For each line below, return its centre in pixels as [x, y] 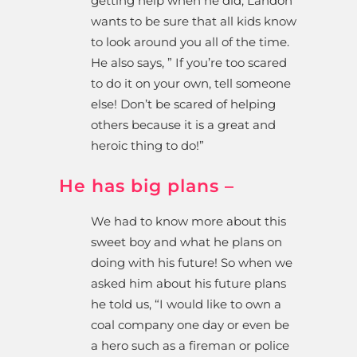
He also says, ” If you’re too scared [189, 62]
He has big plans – [147, 186]
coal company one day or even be [190, 324]
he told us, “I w [134, 304]
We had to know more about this [188, 221]
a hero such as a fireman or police [190, 345]
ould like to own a [229, 304]
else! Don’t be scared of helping [183, 104]
